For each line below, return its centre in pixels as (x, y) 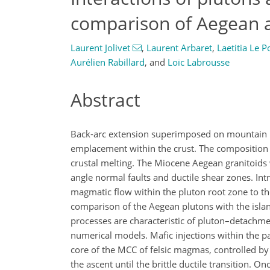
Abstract (105, 100)
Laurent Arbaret (179, 48)
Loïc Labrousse (199, 62)
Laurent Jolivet (100, 48)
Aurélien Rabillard (108, 62)
